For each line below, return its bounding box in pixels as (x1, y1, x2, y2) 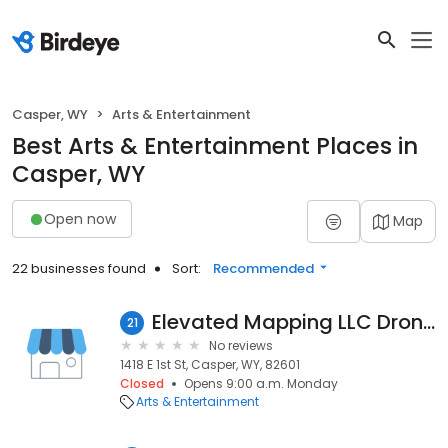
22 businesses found (12, 259, 146, 278)
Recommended (213, 259, 314, 278)
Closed (120, 375, 164, 392)
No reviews (209, 337, 273, 354)
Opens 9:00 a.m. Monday (184, 375, 338, 392)
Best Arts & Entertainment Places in (12, 130, 418, 162)
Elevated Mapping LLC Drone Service (423, 308, 435, 336)
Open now (44, 208, 116, 229)
